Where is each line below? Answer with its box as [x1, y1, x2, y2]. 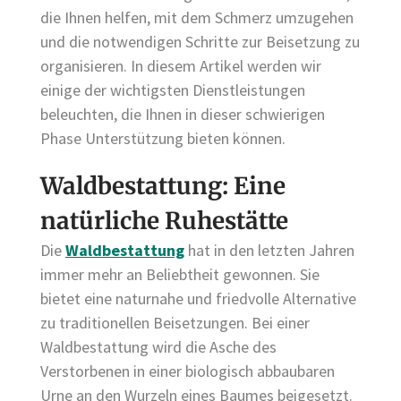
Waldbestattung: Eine [40, 171, 286, 201]
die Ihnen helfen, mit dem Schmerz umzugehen [40, 6, 354, 28]
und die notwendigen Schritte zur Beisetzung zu [40, 30, 360, 52]
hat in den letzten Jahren [184, 240, 354, 261]
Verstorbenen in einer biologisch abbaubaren [40, 361, 335, 382]
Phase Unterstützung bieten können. [40, 127, 286, 149]
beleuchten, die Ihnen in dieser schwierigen [40, 103, 325, 124]
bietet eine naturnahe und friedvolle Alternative [40, 288, 356, 310]
